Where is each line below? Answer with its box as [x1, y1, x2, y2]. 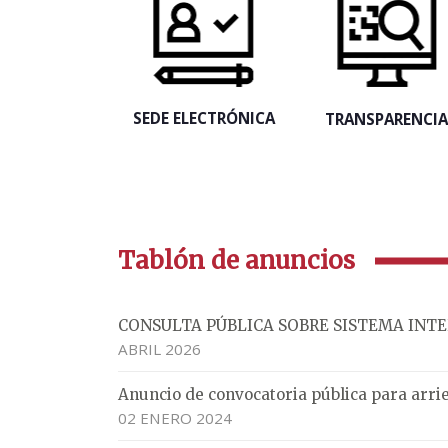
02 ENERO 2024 [118, 408, 232, 428]
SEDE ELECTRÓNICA [132, 108, 275, 128]
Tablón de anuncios [118, 245, 355, 276]
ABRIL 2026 [118, 339, 201, 359]
